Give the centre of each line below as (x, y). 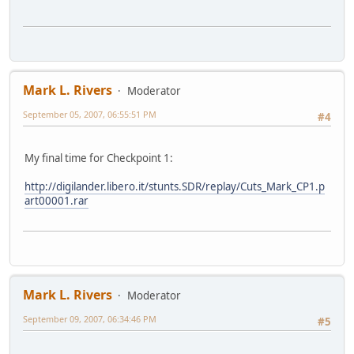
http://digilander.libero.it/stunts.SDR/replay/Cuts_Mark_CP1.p (175, 186)
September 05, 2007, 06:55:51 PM (90, 114)
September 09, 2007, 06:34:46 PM (90, 319)
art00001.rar (56, 200)
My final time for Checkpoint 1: (99, 158)
